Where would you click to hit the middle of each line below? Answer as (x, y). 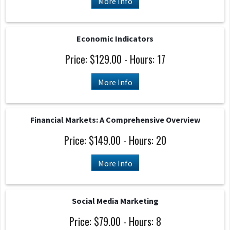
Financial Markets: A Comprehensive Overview (115, 120)
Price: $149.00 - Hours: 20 (115, 140)
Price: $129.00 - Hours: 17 (115, 59)
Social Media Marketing (115, 201)
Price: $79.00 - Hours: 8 (115, 221)
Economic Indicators (115, 39)
